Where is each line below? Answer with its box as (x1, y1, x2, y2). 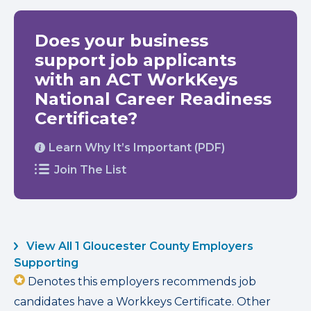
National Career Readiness (35, 89, 271, 109)
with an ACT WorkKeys (35, 69, 237, 90)
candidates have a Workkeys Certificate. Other (14, 295, 271, 308)
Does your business (35, 31, 208, 51)
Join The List (54, 163, 126, 176)
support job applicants (35, 50, 236, 70)
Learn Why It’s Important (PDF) (49, 141, 225, 154)
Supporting (14, 256, 78, 269)
